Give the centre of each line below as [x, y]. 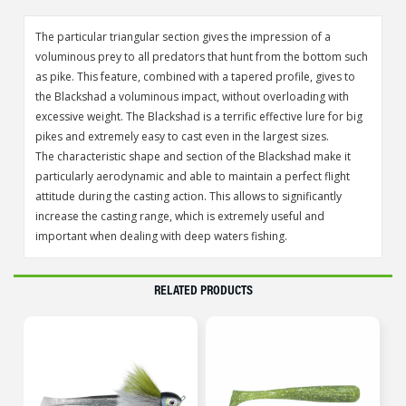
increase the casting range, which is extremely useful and [179, 217]
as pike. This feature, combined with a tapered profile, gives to [195, 77]
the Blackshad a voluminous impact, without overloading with [192, 97]
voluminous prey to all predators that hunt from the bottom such [201, 57]
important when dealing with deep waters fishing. [161, 237]
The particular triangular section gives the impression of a [183, 37]
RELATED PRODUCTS [203, 289]
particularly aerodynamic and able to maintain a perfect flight [192, 177]
